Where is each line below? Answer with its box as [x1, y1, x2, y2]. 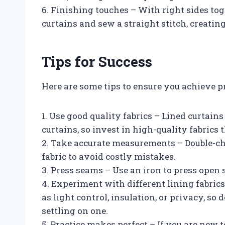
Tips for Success [42, 52, 152, 71]
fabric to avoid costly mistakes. [42, 150, 176, 162]
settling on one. [42, 204, 108, 216]
